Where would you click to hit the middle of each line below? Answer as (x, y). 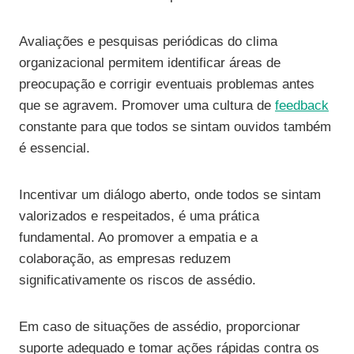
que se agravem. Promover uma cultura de (147, 106)
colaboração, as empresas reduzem (125, 259)
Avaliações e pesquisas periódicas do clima (148, 42)
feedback (302, 106)
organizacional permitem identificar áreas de (150, 63)
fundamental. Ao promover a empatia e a (138, 238)
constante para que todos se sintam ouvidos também (175, 127)
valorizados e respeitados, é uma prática (139, 217)
